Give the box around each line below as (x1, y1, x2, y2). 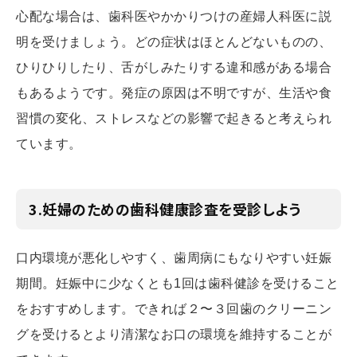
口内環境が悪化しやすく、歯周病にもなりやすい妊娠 (16, 251, 331, 265)
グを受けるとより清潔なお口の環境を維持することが (16, 328, 331, 342)
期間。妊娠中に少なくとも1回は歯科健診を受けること (16, 277, 339, 291)
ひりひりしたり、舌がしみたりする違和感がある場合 (16, 61, 331, 75)
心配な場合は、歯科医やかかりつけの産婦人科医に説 (16, 10, 331, 24)
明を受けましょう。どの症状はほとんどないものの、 (16, 35, 331, 49)
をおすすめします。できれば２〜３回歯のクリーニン (16, 302, 331, 316)
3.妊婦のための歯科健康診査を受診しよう (29, 198, 300, 220)
